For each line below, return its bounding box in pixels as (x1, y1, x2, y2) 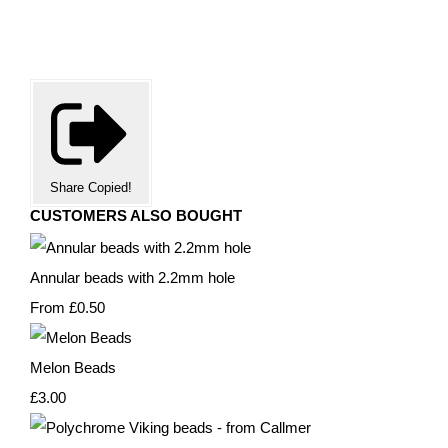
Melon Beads (30, 358, 116, 376)
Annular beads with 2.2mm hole (30, 268, 235, 286)
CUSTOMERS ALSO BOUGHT (30, 207, 242, 224)
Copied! (88, 180, 132, 195)
